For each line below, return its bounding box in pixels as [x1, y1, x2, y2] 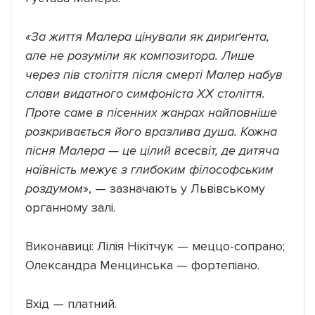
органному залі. [25, 199, 115, 215]
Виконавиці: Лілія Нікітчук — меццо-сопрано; [25, 238, 285, 254]
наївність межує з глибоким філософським [25, 161, 274, 177]
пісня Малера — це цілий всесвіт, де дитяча [25, 142, 279, 158]
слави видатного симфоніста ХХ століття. [25, 85, 265, 101]
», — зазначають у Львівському [83, 180, 265, 196]
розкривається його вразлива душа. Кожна [25, 123, 277, 139]
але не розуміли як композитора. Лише [25, 47, 255, 63]
